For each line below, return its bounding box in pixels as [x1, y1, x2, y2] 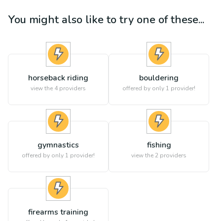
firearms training [28, 207, 88, 218]
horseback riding [28, 73, 88, 83]
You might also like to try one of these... [8, 12, 204, 27]
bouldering [139, 73, 179, 83]
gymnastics [37, 140, 79, 150]
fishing [147, 140, 171, 150]
